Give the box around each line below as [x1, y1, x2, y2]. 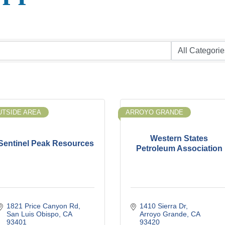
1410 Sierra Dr [139, 202, 186, 210]
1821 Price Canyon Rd [6, 202, 78, 210]
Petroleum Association [136, 144, 222, 153]
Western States [150, 134, 208, 143]
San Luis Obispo [6, 210, 59, 218]
